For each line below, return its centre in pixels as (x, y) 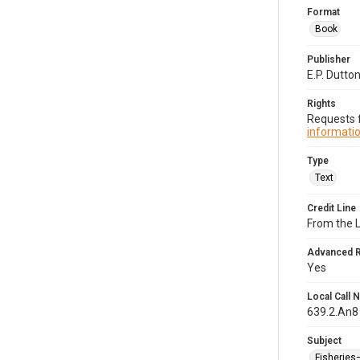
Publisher (329, 59)
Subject (324, 341)
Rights (321, 104)
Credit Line (331, 208)
